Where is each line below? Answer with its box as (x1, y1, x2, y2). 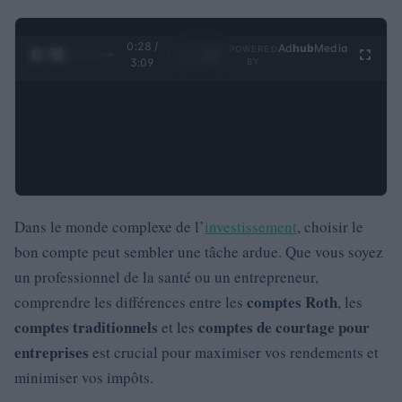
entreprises (14, 341, 89, 364)
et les (158, 317, 198, 338)
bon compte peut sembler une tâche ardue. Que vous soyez (14, 241, 383, 263)
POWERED (228, 44, 278, 55)
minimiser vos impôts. (14, 367, 153, 389)
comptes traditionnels (14, 316, 158, 339)
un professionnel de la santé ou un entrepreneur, (14, 267, 319, 288)
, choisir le (297, 216, 363, 238)
